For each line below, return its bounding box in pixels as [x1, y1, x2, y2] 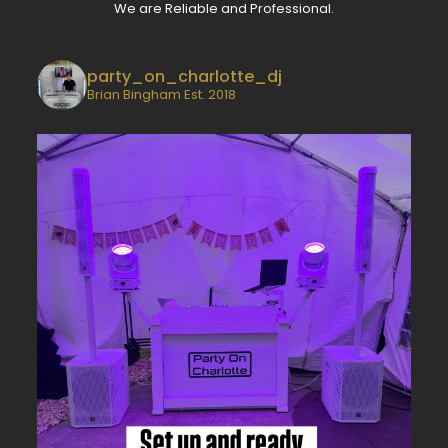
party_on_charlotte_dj [86, 64, 282, 88]
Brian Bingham [86, 84, 184, 104]
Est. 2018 [183, 84, 236, 104]
